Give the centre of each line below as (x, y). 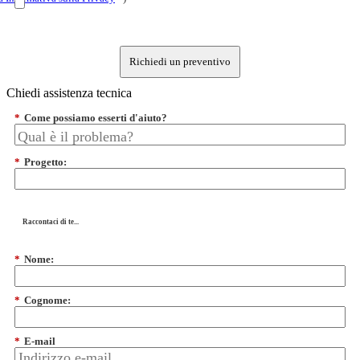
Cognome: (47, 301)
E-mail (40, 342)
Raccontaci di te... (51, 222)
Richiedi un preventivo (180, 62)
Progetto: (45, 162)
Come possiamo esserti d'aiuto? (96, 118)
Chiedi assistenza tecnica (69, 93)
